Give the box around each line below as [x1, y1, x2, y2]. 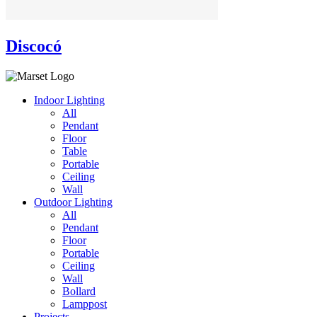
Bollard [62, 285, 96, 298]
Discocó [6, 37, 62, 56]
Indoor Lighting [34, 94, 105, 107]
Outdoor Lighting [34, 196, 113, 209]
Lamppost [62, 298, 107, 311]
